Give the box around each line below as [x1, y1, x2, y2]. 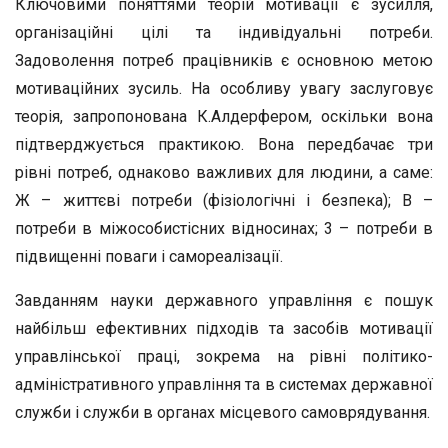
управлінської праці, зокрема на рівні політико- [15, 347, 433, 366]
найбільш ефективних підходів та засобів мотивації [15, 319, 433, 338]
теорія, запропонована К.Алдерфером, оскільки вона [15, 107, 433, 126]
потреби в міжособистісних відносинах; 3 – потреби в [15, 219, 433, 238]
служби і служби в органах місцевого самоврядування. [15, 403, 430, 422]
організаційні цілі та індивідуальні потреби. [15, 23, 433, 42]
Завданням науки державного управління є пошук [15, 291, 433, 310]
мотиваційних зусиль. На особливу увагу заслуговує [15, 79, 433, 98]
